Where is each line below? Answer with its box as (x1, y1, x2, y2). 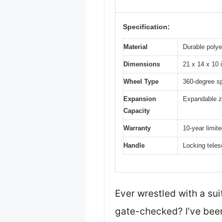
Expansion (123, 95, 156, 103)
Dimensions (123, 60, 160, 68)
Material (123, 43, 148, 51)
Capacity (123, 107, 150, 115)
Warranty (123, 124, 151, 132)
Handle (123, 142, 145, 150)
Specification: (123, 23, 170, 31)
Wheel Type (123, 78, 159, 86)
